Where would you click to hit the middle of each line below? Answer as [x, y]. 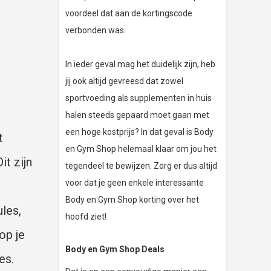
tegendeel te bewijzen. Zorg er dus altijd [141, 166]
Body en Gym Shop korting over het [132, 200]
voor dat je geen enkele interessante [135, 183]
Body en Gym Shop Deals [115, 250]
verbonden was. [96, 31]
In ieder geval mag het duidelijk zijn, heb [140, 64]
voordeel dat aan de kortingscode [129, 14]
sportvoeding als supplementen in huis [139, 98]
